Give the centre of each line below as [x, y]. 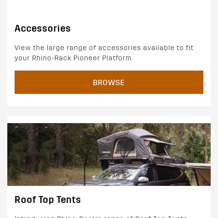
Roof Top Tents [48, 200]
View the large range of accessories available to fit [104, 48]
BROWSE [109, 82]
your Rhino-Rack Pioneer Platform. [74, 58]
